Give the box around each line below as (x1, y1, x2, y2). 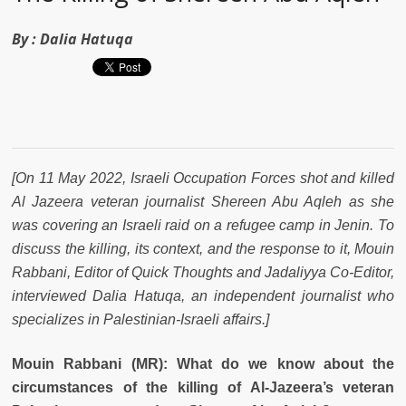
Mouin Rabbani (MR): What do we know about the (12, 355, 394, 372)
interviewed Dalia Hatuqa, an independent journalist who (12, 287, 394, 304)
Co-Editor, (326, 264, 394, 280)
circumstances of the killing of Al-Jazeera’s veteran (12, 379, 394, 395)
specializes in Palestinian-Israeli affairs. (12, 311, 266, 327)
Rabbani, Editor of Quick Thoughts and (12, 264, 265, 280)
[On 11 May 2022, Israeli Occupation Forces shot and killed (12, 169, 394, 186)
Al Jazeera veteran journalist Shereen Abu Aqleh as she (12, 193, 394, 209)
